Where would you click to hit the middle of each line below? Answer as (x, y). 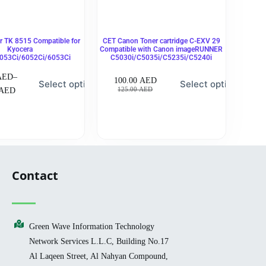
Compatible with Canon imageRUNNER (161, 50)
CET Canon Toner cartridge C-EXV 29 (161, 41)
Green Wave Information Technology (92, 227)
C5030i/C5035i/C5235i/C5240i (161, 58)
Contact (35, 176)
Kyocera (20, 50)
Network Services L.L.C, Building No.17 (99, 242)
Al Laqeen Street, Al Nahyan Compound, (99, 256)
